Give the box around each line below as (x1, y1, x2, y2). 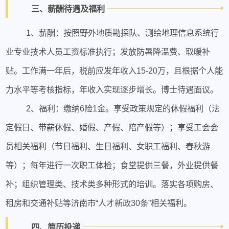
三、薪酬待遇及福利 (31, 4, 105, 13)
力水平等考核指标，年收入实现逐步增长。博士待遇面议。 (6, 84, 219, 94)
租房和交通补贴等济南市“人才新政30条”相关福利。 (6, 198, 194, 208)
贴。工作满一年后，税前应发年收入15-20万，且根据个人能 (6, 65, 223, 75)
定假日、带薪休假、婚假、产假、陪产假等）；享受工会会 (6, 122, 219, 132)
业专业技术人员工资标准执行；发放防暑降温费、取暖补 (6, 47, 211, 56)
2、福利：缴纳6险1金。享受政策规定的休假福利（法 (26, 103, 220, 113)
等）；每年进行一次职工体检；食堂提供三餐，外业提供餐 (6, 160, 219, 170)
